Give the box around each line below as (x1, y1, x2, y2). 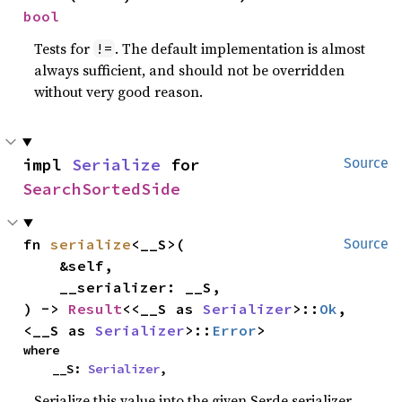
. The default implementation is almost (115, 39, 366, 58)
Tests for (34, 39, 94, 58)
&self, (23, 257, 60, 275)
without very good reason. (34, 82, 204, 101)
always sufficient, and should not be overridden (34, 60, 345, 80)
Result (68, 300, 123, 318)
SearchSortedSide (22, 179, 180, 199)
